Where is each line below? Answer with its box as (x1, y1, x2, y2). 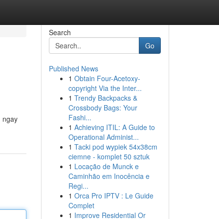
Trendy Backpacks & (74, 93, 137, 103)
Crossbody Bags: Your (68, 103, 137, 112)
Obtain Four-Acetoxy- (74, 73, 140, 83)
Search (48, 27, 71, 37)
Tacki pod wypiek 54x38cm (74, 142, 157, 152)
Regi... (68, 181, 88, 191)
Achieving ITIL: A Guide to (74, 122, 155, 132)
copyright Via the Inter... (68, 83, 142, 93)
